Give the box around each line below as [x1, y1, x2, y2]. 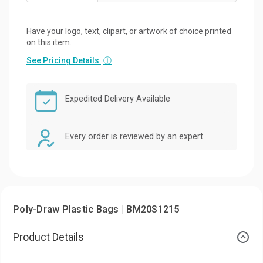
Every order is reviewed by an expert [65, 131, 203, 141]
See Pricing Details [26, 55, 101, 65]
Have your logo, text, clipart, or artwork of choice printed [26, 26, 231, 36]
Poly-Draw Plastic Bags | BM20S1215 [13, 203, 180, 215]
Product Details [13, 230, 84, 243]
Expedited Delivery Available [65, 93, 170, 104]
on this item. [26, 37, 72, 47]
